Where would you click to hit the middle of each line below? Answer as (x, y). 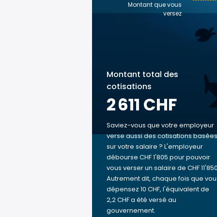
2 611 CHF (142, 105)
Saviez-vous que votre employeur (160, 125)
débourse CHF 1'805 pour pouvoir (158, 157)
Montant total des (142, 74)
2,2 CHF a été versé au (141, 200)
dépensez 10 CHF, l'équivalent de (158, 189)
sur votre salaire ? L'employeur (155, 147)
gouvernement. (131, 210)
